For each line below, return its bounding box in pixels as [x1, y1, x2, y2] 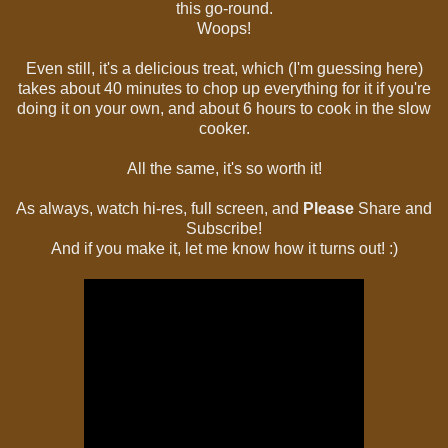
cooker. [198, 119, 250, 137]
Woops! [197, 19, 251, 37]
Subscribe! [186, 219, 262, 237]
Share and [354, 199, 432, 217]
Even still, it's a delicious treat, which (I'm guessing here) [25, 59, 423, 77]
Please [303, 199, 354, 217]
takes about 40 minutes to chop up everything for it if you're [17, 79, 431, 97]
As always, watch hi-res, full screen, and [16, 199, 303, 217]
